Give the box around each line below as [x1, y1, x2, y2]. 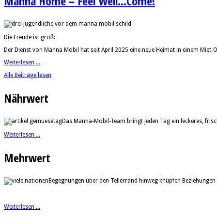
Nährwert [4, 90, 48, 106]
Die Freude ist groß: [4, 33, 55, 41]
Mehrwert [4, 149, 50, 166]
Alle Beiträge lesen [4, 71, 51, 78]
